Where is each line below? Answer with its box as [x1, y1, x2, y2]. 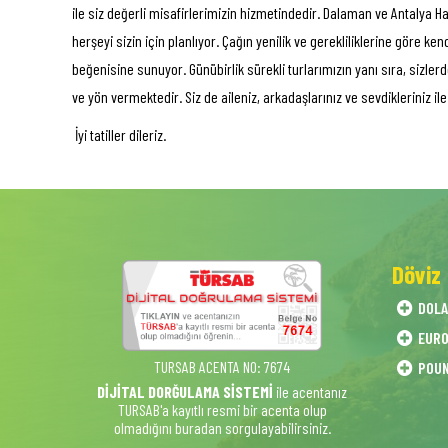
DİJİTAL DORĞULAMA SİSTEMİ [97, 382, 273, 401]
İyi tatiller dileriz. [72, 125, 166, 144]
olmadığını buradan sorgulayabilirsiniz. [113, 418, 331, 437]
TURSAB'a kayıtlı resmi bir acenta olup [117, 400, 327, 419]
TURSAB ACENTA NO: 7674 [154, 357, 290, 376]
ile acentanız [273, 382, 347, 401]
